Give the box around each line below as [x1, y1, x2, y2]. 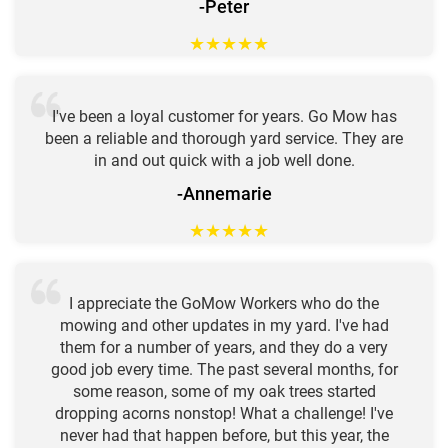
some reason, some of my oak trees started [72, 381, 376, 401]
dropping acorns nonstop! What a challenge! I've [55, 403, 393, 423]
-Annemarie [176, 182, 272, 204]
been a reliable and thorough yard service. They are [45, 128, 403, 148]
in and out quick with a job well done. [93, 150, 355, 170]
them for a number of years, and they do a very [60, 337, 388, 357]
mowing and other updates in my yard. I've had [59, 315, 389, 335]
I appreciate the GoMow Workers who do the [69, 293, 379, 313]
